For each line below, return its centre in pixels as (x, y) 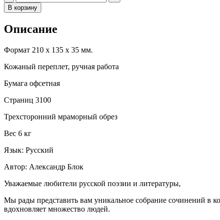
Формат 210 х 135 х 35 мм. (48, 50)
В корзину (23, 7)
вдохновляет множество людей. (57, 209)
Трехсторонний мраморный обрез (61, 116)
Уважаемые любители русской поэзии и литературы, (92, 183)
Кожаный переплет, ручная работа (61, 66)
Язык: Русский (29, 150)
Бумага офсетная (32, 83)
